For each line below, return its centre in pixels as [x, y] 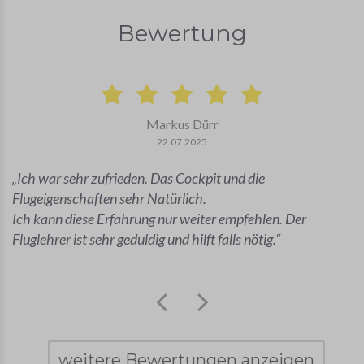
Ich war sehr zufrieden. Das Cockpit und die [141, 178]
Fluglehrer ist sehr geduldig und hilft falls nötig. [144, 239]
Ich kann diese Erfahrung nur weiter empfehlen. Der [159, 219]
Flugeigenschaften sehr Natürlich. [109, 199]
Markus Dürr [182, 124]
